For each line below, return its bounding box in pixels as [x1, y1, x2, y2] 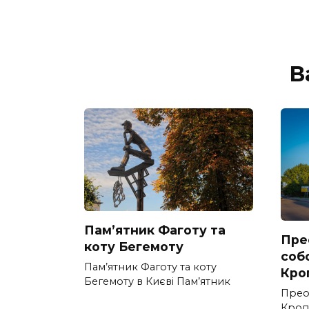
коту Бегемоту [84, 239, 183, 255]
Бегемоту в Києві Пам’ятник [84, 275, 230, 288]
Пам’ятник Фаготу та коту [84, 261, 217, 274]
